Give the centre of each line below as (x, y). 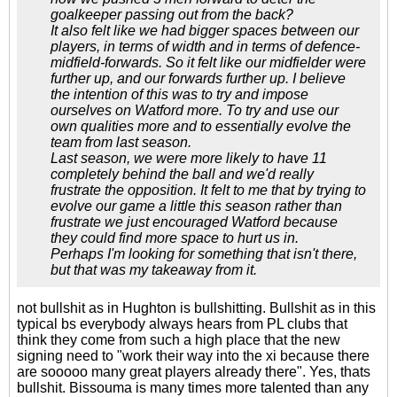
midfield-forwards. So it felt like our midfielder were (208, 62)
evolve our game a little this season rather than (196, 206)
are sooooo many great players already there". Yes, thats (194, 372)
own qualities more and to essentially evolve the (201, 126)
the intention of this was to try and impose (179, 94)
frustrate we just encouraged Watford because (194, 222)
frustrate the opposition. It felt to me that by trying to (208, 190)
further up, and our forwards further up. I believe (198, 78)
